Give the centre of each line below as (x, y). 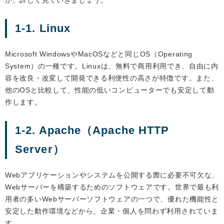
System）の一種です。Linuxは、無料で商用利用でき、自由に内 (112, 66)
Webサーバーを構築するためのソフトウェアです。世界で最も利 (112, 187)
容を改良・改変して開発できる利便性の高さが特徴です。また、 (112, 78)
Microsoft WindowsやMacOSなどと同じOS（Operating (99, 54)
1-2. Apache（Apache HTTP (92, 130)
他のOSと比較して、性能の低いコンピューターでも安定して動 (110, 90)
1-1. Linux (43, 28)
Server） (40, 149)
